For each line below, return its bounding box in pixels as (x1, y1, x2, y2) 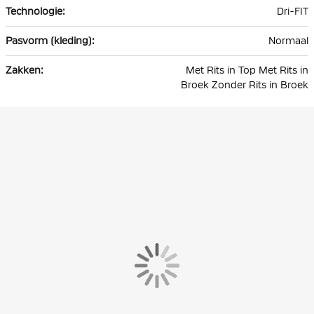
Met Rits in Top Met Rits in (186, 64, 308, 76)
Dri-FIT (277, 6, 308, 18)
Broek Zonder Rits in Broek (181, 79, 308, 91)
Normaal (268, 35, 308, 47)
